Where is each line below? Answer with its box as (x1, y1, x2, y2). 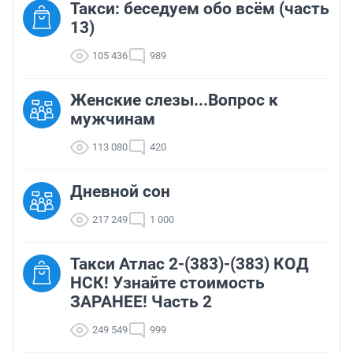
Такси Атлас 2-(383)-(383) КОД (70, 255, 309, 274)
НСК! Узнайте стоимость (70, 273, 265, 293)
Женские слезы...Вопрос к (70, 91, 278, 110)
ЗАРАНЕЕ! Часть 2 (70, 292, 212, 312)
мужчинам (70, 110, 155, 129)
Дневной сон (70, 182, 170, 202)
